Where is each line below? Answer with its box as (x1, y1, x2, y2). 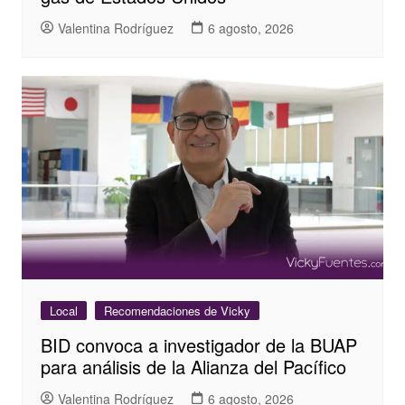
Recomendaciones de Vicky (103, 302, 250, 320)
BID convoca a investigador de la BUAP (40, 332, 357, 359)
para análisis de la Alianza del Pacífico (40, 353, 346, 381)
